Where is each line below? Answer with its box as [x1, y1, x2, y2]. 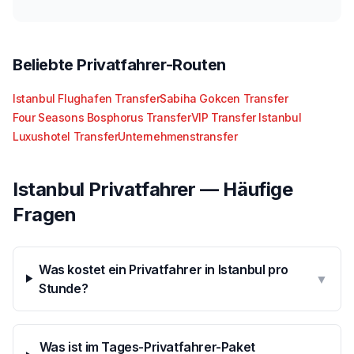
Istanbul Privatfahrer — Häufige [13, 177, 293, 201]
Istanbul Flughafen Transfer [13, 91, 160, 105]
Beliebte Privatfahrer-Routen [13, 55, 226, 74]
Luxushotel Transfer [13, 129, 119, 143]
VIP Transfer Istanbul [190, 110, 302, 124]
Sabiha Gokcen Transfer [160, 91, 288, 105]
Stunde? [39, 280, 88, 296]
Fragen [13, 202, 77, 226]
